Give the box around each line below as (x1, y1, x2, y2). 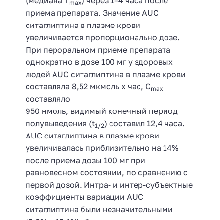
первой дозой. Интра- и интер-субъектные (26, 179, 193, 190)
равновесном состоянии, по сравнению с (26, 167, 188, 177)
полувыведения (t (26, 118, 95, 128)
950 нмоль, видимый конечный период (26, 106, 178, 116)
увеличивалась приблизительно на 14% (26, 142, 179, 153)
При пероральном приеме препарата (26, 44, 171, 55)
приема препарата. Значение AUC (26, 7, 159, 18)
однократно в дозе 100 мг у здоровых (26, 56, 173, 67)
